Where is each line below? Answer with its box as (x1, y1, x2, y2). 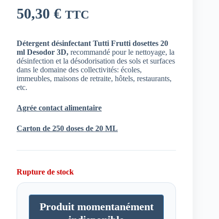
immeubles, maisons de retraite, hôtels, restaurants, (17, 74, 172, 83)
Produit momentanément (39, 200, 153, 213)
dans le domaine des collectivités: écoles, (17, 66, 142, 74)
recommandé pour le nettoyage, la (68, 48, 175, 57)
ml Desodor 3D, (17, 48, 68, 57)
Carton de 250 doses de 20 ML (17, 124, 118, 133)
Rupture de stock (17, 168, 74, 176)
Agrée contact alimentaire (17, 104, 102, 112)
